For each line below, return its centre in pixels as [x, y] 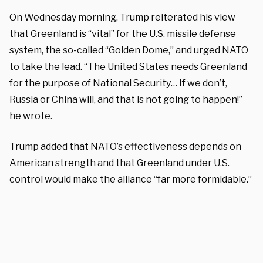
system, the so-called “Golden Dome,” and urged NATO [129, 50]
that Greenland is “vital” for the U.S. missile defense [123, 33]
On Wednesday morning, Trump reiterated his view [122, 17]
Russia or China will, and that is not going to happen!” [126, 99]
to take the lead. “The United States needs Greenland [128, 66]
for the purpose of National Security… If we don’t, [118, 83]
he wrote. [31, 116]
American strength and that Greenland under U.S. [119, 163]
